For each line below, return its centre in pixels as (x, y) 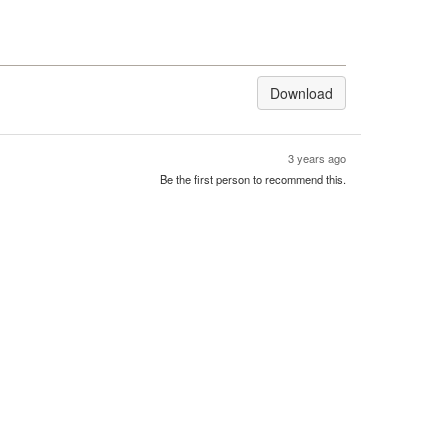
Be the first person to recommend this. (253, 179)
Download (301, 93)
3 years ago (317, 158)
